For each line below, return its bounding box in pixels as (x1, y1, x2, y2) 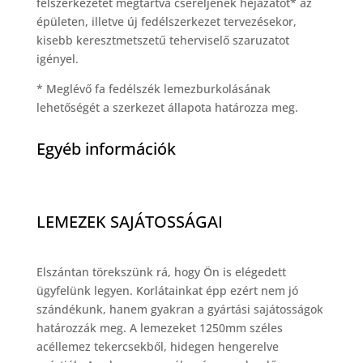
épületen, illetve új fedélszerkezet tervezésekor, (36, 14, 297, 29)
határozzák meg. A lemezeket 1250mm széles (36, 320, 283, 335)
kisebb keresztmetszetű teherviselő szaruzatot (36, 32, 289, 48)
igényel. (36, 51, 79, 66)
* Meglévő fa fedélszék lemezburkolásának (36, 81, 271, 96)
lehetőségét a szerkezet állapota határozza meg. (36, 100, 298, 115)
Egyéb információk (36, 138, 176, 160)
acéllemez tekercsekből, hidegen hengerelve (36, 339, 279, 354)
